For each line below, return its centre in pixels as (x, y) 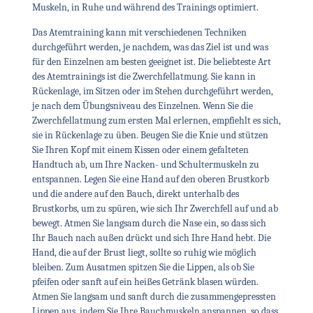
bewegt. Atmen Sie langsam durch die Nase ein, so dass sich (149, 223)
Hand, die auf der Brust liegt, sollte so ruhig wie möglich (144, 252)
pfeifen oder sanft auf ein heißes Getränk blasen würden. (145, 282)
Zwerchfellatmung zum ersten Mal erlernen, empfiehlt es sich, (156, 120)
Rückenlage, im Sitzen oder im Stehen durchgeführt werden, (152, 91)
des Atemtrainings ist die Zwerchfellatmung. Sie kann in (144, 76)
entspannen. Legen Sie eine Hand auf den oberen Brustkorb (150, 179)
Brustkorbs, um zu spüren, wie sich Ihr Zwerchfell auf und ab (155, 208)
